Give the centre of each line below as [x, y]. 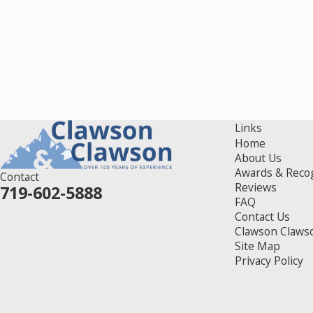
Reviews [256, 188]
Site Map [257, 246]
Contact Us [262, 217]
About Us [258, 158]
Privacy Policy [269, 261]
